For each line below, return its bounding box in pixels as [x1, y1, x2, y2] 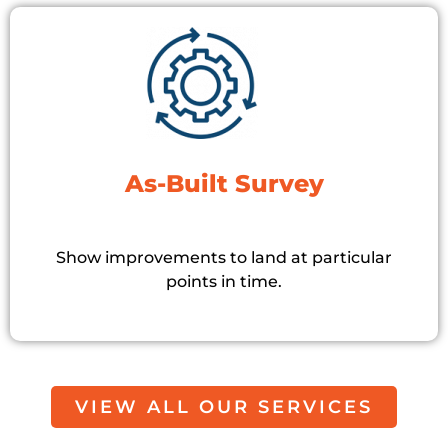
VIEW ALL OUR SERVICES [75, 396, 373, 419]
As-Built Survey [124, 169, 324, 199]
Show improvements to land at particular [56, 248, 392, 268]
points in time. [166, 272, 282, 292]
